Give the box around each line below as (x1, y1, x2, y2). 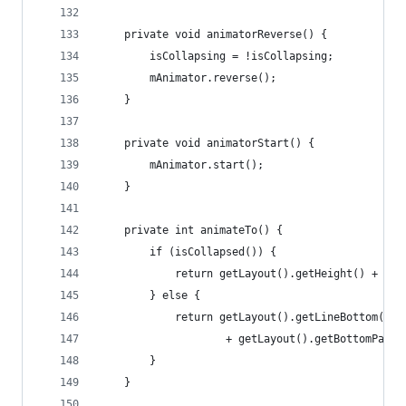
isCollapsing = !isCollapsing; (99, 50, 333, 63)
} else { (99, 289, 200, 302)
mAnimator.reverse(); (99, 72, 276, 84)
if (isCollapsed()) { (99, 246, 276, 258)
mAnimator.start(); (99, 159, 264, 171)
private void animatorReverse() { (99, 28, 327, 41)
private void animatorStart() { (99, 137, 314, 150)
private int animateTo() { (99, 224, 283, 237)
